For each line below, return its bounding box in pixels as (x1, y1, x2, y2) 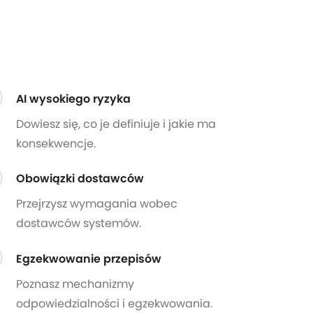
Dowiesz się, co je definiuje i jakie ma (15, 115, 216, 132)
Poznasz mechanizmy (15, 275, 134, 292)
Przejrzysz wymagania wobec (15, 196, 177, 212)
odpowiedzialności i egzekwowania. (15, 295, 212, 312)
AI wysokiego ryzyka (15, 90, 131, 107)
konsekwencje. (15, 135, 96, 152)
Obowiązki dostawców (15, 170, 144, 187)
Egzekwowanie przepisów (15, 250, 161, 267)
